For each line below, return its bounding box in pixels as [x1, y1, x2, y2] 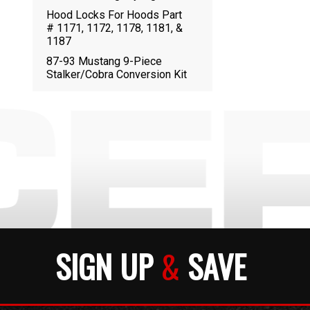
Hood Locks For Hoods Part [46, 8, 182, 21]
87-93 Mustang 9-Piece [46, 55, 162, 68]
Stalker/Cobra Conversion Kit [46, 68, 187, 81]
